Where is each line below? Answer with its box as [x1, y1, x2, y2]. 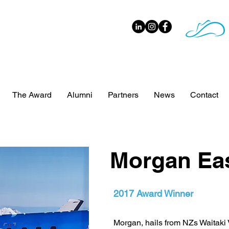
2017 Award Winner [113, 188, 193, 199]
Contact [190, 90, 218, 100]
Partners [107, 90, 139, 100]
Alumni [66, 90, 93, 100]
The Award [12, 90, 52, 100]
